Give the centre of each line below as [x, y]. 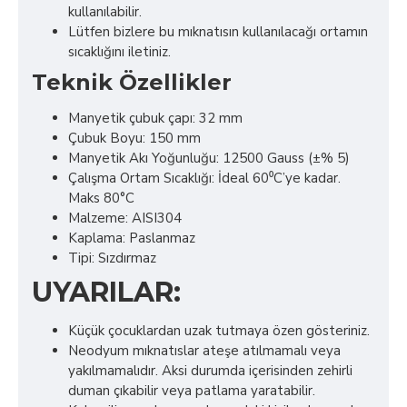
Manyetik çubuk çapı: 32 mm [155, 118]
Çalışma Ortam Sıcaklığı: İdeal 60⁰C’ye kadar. [204, 178]
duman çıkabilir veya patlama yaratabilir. [192, 391]
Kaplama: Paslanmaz [132, 238]
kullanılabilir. [105, 12]
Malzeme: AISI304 [125, 218]
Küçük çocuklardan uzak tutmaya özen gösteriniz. [219, 331]
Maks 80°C [101, 198]
